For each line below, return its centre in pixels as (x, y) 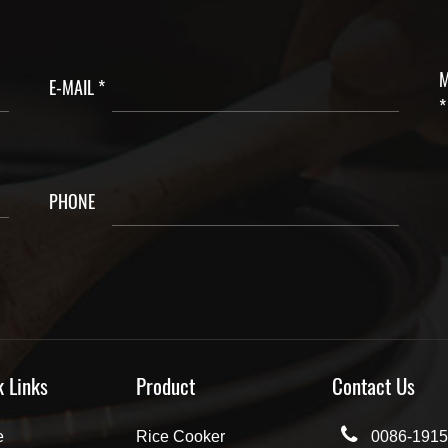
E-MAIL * (76, 86)
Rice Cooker (181, 436)
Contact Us (373, 385)
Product (166, 385)
